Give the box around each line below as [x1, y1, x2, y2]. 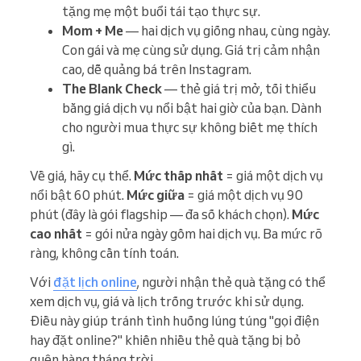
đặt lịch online [53, 274, 137, 291]
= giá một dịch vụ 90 [185, 187, 303, 204]
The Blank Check [62, 81, 162, 98]
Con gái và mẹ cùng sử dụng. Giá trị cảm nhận [62, 42, 320, 59]
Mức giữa [127, 187, 185, 204]
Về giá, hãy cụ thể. [30, 168, 134, 185]
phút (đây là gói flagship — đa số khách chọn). [30, 206, 292, 223]
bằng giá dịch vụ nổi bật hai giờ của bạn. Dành [62, 100, 322, 117]
